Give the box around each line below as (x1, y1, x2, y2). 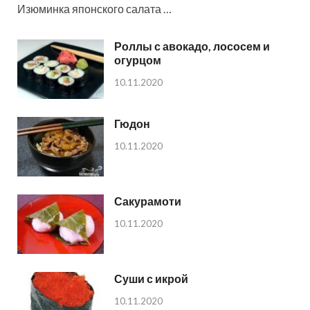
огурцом (114, 53, 161, 67)
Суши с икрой (114, 272, 188, 286)
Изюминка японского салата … (17, 2, 172, 16)
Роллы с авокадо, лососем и (114, 39, 270, 53)
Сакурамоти (114, 194, 181, 208)
